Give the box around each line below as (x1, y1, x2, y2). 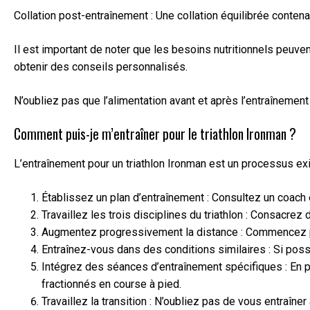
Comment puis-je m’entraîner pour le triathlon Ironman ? (14, 123, 296, 144)
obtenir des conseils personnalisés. (14, 60, 188, 73)
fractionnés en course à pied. (42, 277, 181, 291)
